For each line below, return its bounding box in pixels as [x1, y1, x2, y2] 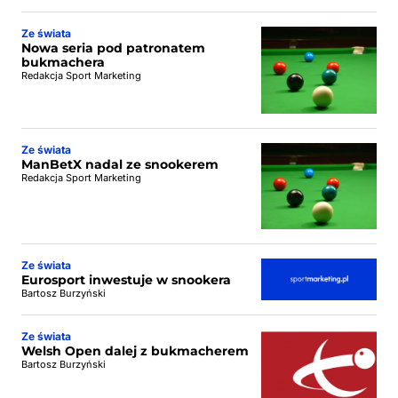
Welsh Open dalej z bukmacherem [21, 343, 249, 359]
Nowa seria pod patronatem [21, 40, 205, 56]
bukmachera [21, 54, 105, 70]
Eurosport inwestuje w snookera [21, 272, 231, 288]
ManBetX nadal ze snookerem [21, 155, 219, 172]
